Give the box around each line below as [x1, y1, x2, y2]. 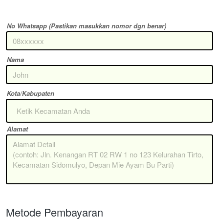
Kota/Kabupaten [7, 88, 54, 98]
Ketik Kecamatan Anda [17, 106, 90, 116]
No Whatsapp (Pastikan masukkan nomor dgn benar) [7, 21, 166, 31]
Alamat [7, 124, 28, 134]
